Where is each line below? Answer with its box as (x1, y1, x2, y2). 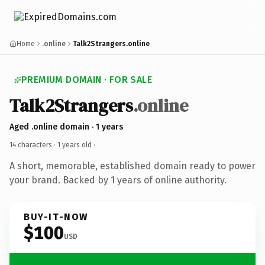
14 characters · (9, 140, 57, 149)
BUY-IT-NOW (24, 211, 89, 222)
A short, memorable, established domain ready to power (9, 160, 256, 172)
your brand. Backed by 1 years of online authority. (9, 174, 227, 186)
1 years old (57, 140, 92, 149)
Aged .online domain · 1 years (9, 121, 123, 132)
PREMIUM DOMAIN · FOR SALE (21, 74, 152, 85)
